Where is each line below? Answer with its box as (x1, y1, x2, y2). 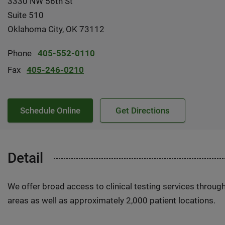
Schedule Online (20, 105, 80, 116)
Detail (8, 150, 43, 166)
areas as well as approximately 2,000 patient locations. (8, 195, 215, 205)
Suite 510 (8, 10, 44, 20)
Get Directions (116, 105, 170, 116)
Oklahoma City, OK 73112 (8, 24, 104, 34)
